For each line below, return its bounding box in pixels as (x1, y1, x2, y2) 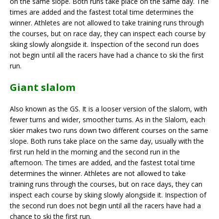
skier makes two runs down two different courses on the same (10, 125, 208, 135)
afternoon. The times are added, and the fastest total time (10, 157, 195, 167)
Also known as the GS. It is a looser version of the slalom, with (10, 104, 207, 113)
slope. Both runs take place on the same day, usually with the (10, 136, 204, 146)
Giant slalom (10, 80, 75, 94)
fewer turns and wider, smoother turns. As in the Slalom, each (10, 114, 205, 124)
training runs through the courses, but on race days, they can (10, 179, 202, 189)
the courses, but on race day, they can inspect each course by (10, 28, 205, 38)
